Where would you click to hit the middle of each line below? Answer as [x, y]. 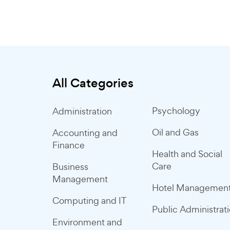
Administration [82, 111]
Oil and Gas [175, 132]
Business [70, 167]
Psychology [176, 111]
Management [80, 179]
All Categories [93, 83]
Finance [69, 145]
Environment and [87, 222]
